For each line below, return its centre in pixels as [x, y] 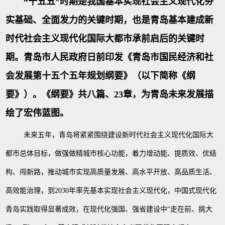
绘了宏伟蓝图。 [37, 113]
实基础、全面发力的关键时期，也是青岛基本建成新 [110, 20]
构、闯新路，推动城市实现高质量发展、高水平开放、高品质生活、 [111, 172]
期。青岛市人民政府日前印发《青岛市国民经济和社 [110, 58]
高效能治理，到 [30, 191]
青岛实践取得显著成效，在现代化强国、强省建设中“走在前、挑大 [109, 209]
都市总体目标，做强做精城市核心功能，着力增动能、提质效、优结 [111, 154]
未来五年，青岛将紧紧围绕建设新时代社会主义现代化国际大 [119, 135]
